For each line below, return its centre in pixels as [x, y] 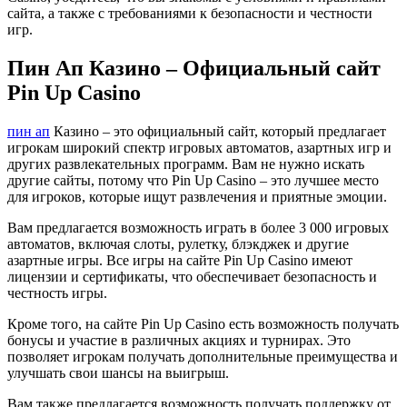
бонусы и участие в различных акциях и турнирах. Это [179, 340]
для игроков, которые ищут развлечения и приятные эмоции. [197, 196]
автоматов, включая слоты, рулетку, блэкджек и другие [178, 243]
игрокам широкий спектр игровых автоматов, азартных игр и [199, 147]
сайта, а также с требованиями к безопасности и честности [190, 13]
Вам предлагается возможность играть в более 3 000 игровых [198, 227]
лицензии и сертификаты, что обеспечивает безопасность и [192, 276]
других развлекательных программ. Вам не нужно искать [186, 164]
